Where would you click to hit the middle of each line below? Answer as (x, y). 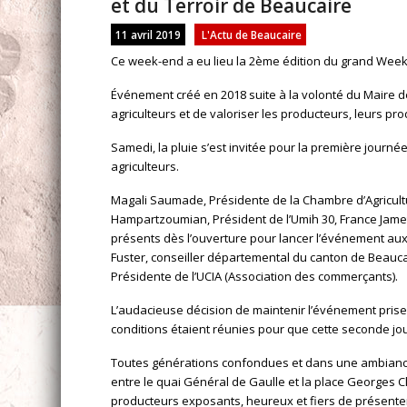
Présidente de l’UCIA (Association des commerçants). (255, 276)
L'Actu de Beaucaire (252, 35)
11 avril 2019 (149, 35)
